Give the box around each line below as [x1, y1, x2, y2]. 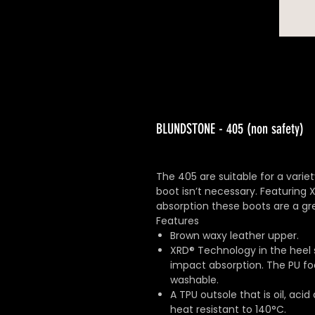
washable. [170, 273, 219, 288]
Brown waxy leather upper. [170, 229, 299, 243]
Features [156, 214, 199, 229]
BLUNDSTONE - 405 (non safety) [156, 120, 304, 138]
